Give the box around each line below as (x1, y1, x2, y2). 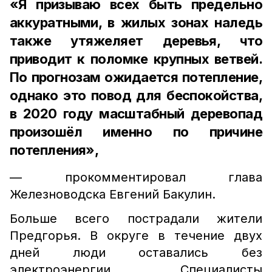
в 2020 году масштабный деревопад (10, 106, 262, 121)
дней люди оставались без (10, 245, 262, 260)
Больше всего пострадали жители (10, 211, 262, 226)
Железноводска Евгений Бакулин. (10, 187, 216, 202)
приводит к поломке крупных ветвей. (10, 51, 262, 67)
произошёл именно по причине (10, 124, 262, 140)
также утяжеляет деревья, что (10, 33, 262, 49)
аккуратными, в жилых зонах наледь (10, 15, 262, 30)
